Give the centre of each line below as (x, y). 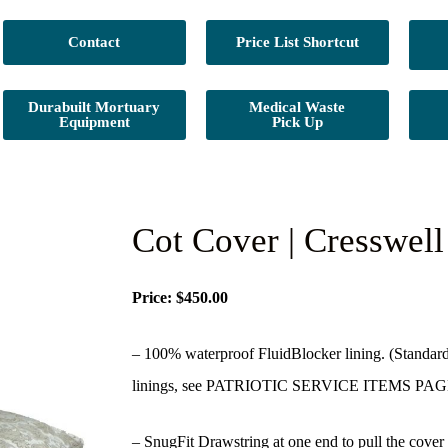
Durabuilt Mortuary (94, 107)
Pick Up (297, 122)
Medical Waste (297, 107)
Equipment (94, 122)
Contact (94, 42)
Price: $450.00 (180, 297)
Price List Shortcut (297, 42)
